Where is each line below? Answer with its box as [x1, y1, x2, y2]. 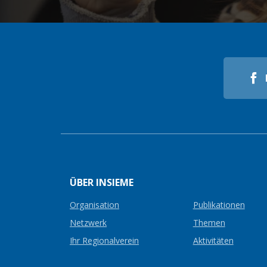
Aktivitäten [193, 235, 234, 247]
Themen [193, 217, 225, 229]
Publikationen [193, 199, 245, 211]
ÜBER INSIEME [70, 176, 133, 190]
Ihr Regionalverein [70, 235, 139, 247]
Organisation [70, 199, 119, 211]
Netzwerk [70, 217, 107, 229]
